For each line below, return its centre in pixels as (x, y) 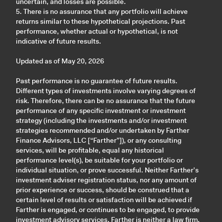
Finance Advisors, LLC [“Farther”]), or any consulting (99, 140)
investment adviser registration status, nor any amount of (106, 180)
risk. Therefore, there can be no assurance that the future (106, 100)
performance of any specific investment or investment (101, 110)
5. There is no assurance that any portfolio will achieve (102, 11)
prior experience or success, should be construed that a (103, 190)
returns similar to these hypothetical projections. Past (101, 21)
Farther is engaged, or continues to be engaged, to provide (108, 209)
